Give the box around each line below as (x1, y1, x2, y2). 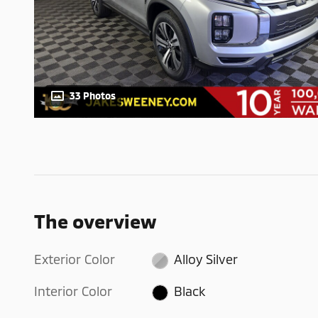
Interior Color (34, 283, 112, 300)
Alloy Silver (173, 251, 238, 268)
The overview (34, 209, 156, 233)
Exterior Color (34, 251, 115, 268)
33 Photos (70, 89, 116, 102)
